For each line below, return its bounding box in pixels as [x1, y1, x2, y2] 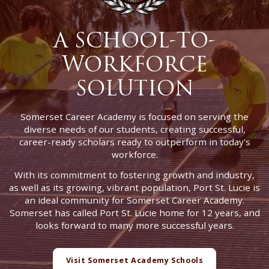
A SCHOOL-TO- [53, 26, 216, 56]
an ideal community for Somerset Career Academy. [25, 194, 244, 207]
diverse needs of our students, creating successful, [23, 122, 246, 135]
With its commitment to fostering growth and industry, [14, 169, 255, 181]
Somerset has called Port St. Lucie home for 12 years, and [9, 207, 260, 219]
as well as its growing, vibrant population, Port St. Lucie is [9, 181, 260, 194]
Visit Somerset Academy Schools [65, 255, 204, 266]
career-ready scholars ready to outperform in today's [19, 135, 250, 148]
